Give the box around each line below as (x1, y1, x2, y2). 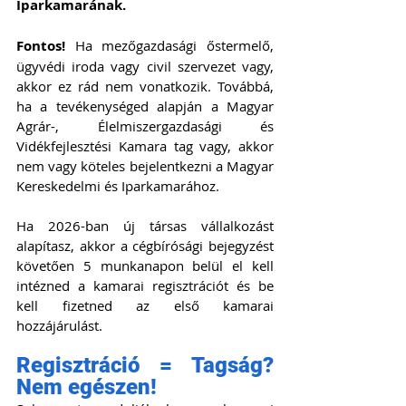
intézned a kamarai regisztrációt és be (16, 276, 274, 295)
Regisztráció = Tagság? (16, 353, 274, 379)
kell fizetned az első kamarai (16, 296, 274, 315)
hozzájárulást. (16, 316, 102, 335)
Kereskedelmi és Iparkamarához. (16, 177, 219, 196)
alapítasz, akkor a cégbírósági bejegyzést (16, 237, 274, 256)
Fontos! (16, 36, 65, 56)
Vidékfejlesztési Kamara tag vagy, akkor (16, 137, 274, 156)
